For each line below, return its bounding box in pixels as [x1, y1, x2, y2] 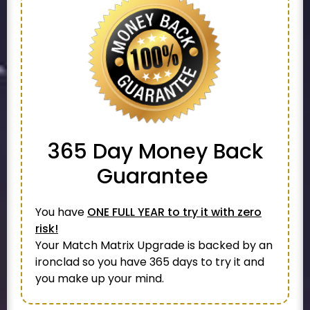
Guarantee [96, 162, 214, 191]
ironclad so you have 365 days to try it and [35, 254, 264, 270]
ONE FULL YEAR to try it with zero [87, 204, 262, 220]
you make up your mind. [35, 271, 167, 286]
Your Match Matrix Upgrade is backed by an [35, 237, 273, 253]
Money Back [138, 137, 263, 166]
